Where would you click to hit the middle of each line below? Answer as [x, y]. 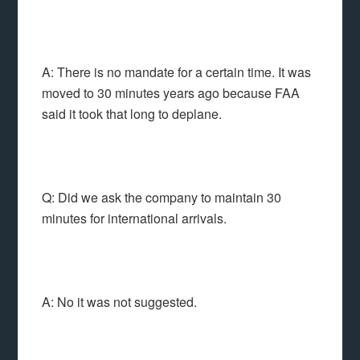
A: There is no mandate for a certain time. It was [177, 72]
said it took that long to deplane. [132, 114]
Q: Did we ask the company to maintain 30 [162, 197]
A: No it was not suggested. [120, 302]
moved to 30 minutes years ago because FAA [171, 93]
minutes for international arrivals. [135, 218]
